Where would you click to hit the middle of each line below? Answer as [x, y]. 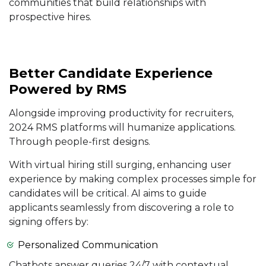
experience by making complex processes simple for [133, 179]
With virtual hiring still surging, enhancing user [120, 165]
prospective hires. [50, 17]
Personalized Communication [88, 245]
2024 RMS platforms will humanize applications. [122, 128]
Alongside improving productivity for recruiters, [121, 113]
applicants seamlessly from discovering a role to [121, 208]
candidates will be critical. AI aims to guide [108, 194]
